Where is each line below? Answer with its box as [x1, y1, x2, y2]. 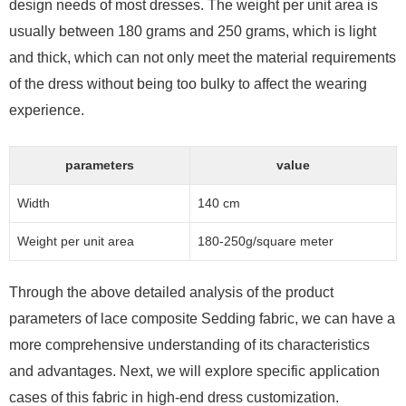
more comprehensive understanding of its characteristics [9, 337, 370, 353]
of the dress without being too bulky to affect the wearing [9, 76, 367, 92]
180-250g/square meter [198, 234, 333, 248]
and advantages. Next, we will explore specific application [9, 363, 380, 379]
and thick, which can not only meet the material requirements [9, 50, 396, 65]
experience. [9, 102, 84, 118]
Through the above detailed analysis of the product [9, 285, 333, 300]
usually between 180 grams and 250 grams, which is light [9, 24, 376, 39]
